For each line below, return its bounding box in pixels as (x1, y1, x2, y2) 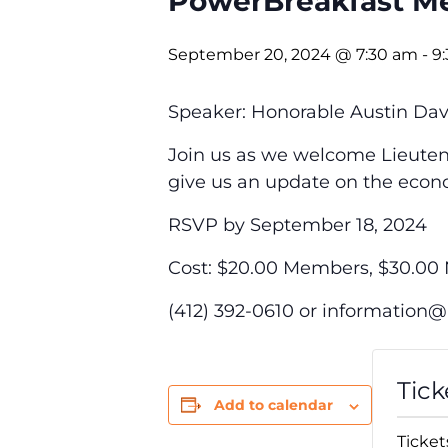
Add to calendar (214, 396, 333, 415)
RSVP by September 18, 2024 (168, 214, 427, 237)
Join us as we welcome (168, 144, 381, 167)
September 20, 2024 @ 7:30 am (168, 45, 418, 65)
